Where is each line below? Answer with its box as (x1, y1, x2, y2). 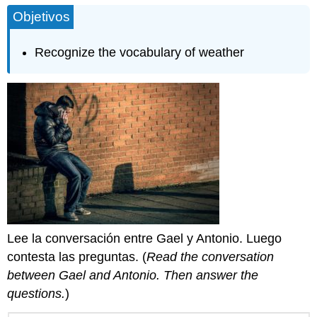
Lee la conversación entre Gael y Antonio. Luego (7, 231, 282, 246)
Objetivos (13, 8, 71, 24)
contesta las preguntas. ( (7, 249, 147, 264)
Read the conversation (146, 249, 275, 264)
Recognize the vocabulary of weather (35, 45, 245, 59)
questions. (7, 286, 66, 301)
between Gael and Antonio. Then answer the (7, 267, 259, 282)
